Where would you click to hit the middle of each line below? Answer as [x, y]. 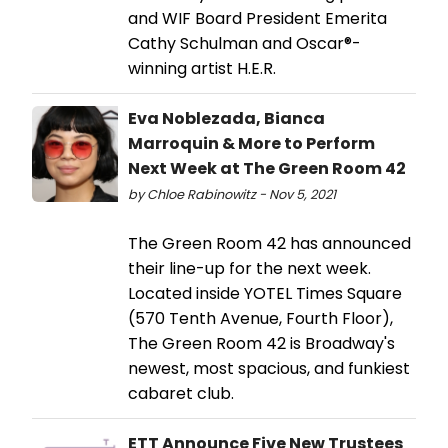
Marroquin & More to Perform [251, 143]
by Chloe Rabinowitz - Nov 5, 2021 [232, 194]
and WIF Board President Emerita [257, 18]
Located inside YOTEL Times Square [265, 293]
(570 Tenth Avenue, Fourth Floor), [260, 318]
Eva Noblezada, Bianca [226, 118]
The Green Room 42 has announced [269, 243]
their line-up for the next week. [249, 268]
